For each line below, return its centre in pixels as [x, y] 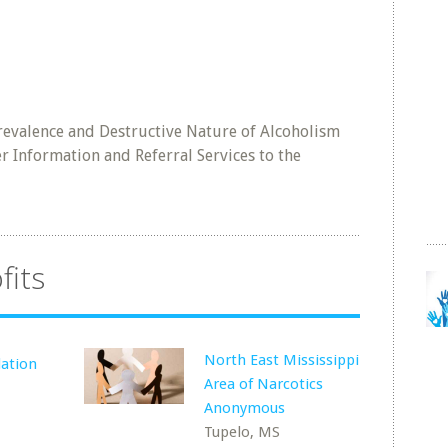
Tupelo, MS [242, 432]
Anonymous [245, 408]
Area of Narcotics [264, 384]
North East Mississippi [282, 360]
